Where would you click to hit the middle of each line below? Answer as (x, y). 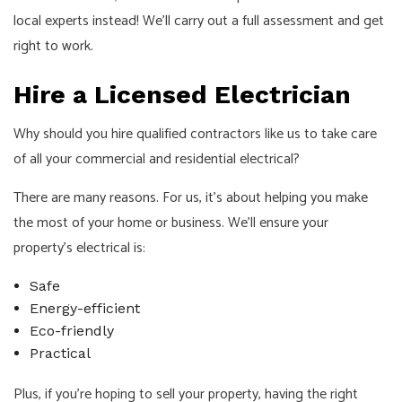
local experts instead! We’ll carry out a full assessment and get (199, 22)
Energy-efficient (84, 309)
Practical (60, 354)
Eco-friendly (71, 331)
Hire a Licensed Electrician (182, 95)
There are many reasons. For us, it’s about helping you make (191, 198)
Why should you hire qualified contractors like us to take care (195, 135)
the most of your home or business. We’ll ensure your (171, 223)
